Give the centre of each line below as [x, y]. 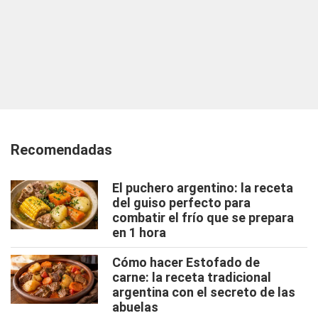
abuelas [135, 307]
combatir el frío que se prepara [203, 217]
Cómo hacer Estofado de [186, 262]
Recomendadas [61, 149]
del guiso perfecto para [181, 202]
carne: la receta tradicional [192, 277]
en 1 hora [139, 232]
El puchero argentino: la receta [203, 187]
